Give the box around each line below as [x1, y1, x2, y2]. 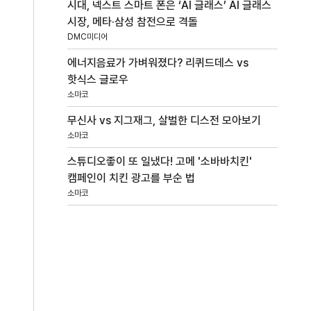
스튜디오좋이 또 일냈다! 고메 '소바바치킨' [67, 155, 253, 168]
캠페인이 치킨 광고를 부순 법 [67, 171, 196, 185]
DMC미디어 [67, 32, 108, 42]
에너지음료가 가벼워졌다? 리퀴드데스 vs [67, 56, 249, 69]
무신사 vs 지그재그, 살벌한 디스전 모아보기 [67, 114, 262, 127]
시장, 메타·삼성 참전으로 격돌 [67, 15, 199, 28]
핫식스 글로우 [67, 73, 129, 86]
